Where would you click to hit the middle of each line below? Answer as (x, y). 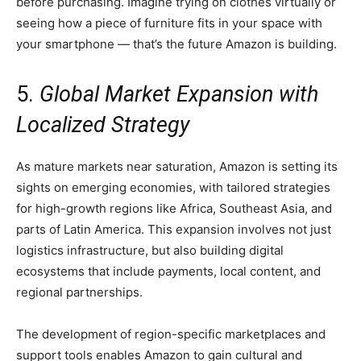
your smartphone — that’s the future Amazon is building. (176, 44)
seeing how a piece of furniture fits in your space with (169, 23)
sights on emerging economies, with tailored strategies (173, 187)
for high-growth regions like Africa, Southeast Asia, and (174, 208)
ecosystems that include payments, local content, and (168, 271)
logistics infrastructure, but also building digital (150, 250)
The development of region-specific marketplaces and (171, 334)
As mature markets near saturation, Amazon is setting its (177, 166)
